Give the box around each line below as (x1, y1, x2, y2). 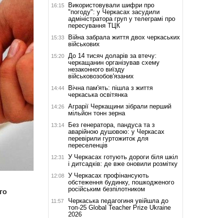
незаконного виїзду (68, 65, 125, 73)
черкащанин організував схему (68, 58, 160, 66)
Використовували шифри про (68, 1, 154, 9)
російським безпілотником (68, 185, 145, 193)
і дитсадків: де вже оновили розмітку (68, 160, 178, 167)
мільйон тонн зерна (68, 109, 125, 117)
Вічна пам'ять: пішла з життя (68, 84, 153, 91)
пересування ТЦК (68, 21, 120, 29)
